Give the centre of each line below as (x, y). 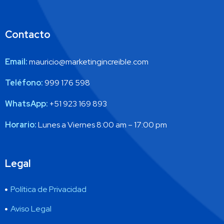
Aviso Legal (31, 209)
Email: (16, 62)
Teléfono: (24, 83)
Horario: (21, 125)
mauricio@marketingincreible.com (88, 62)
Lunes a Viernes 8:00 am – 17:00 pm (102, 125)
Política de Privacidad (49, 189)
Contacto (28, 35)
